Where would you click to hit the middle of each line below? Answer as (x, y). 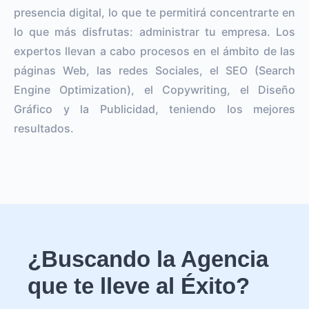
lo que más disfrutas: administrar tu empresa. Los (154, 31)
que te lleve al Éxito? (139, 286)
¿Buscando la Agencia (148, 259)
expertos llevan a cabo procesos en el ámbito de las (154, 51)
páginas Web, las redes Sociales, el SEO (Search (154, 70)
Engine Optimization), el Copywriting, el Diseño (154, 89)
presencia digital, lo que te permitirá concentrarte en (154, 12)
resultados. (44, 128)
